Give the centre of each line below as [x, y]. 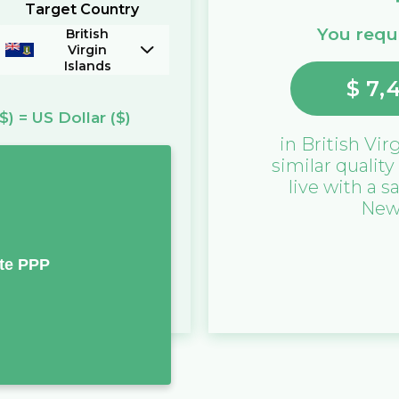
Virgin [88, 50]
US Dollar [69, 118]
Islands [87, 66]
